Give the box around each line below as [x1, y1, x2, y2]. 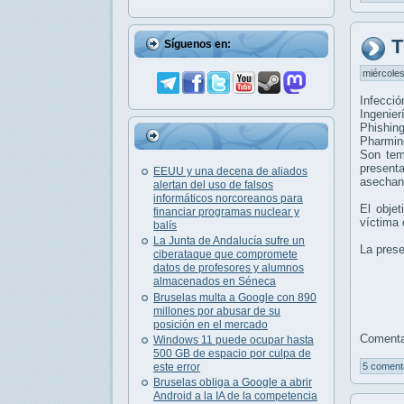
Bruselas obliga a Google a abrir [153, 376, 312, 390]
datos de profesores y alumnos [153, 262, 304, 275]
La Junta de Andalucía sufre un [153, 234, 305, 248]
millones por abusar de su [153, 304, 280, 317]
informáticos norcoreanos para [153, 191, 303, 205]
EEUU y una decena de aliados [153, 164, 308, 178]
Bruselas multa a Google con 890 [153, 290, 317, 304]
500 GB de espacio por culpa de [153, 347, 311, 361]
